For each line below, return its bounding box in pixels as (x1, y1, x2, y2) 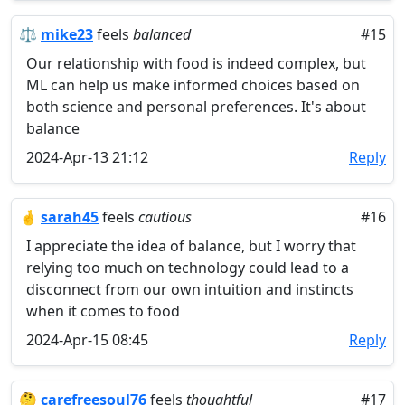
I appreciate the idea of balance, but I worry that (26, 236, 356, 256)
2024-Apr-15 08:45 (26, 330, 148, 350)
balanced (133, 24, 191, 44)
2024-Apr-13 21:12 (26, 147, 148, 167)
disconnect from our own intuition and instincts (26, 279, 353, 299)
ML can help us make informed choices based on (26, 75, 360, 95)
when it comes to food (26, 301, 180, 321)
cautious (138, 207, 192, 227)
